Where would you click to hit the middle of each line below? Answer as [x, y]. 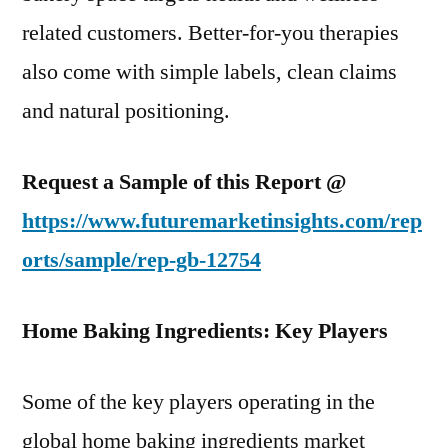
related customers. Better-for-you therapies [210, 33]
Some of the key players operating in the [198, 402]
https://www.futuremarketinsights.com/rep [222, 221]
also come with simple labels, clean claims [209, 72]
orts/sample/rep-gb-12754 [141, 260]
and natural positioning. [126, 111]
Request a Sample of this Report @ [184, 182]
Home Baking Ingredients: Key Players [205, 331]
